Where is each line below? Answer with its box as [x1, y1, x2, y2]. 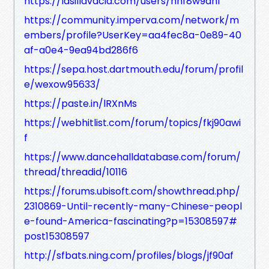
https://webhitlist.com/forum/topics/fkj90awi [24, 115, 241, 130]
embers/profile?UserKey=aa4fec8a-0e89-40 [24, 28, 241, 42]
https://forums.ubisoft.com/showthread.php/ [24, 184, 240, 198]
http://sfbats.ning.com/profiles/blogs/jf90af [24, 248, 234, 262]
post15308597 [24, 229, 89, 243]
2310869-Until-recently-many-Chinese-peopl [24, 199, 242, 213]
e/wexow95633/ [24, 77, 100, 91]
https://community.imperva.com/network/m [24, 13, 239, 27]
